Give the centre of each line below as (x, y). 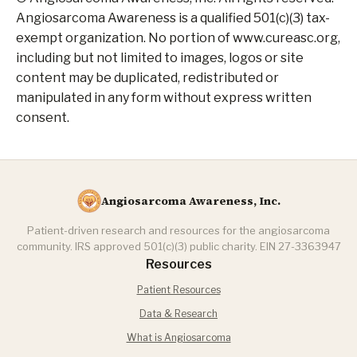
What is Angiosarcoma (178, 338)
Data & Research (178, 314)
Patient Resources (178, 290)
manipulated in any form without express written (164, 98)
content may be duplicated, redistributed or (147, 78)
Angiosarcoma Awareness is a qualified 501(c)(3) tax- (173, 18)
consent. (43, 118)
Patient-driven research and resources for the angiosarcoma (178, 231)
